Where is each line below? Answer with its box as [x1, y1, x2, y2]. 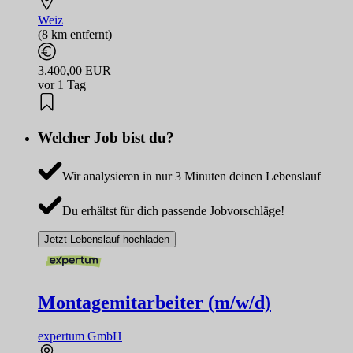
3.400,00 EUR [38, 64, 111, 78]
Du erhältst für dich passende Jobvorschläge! [61, 203, 284, 217]
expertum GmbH [38, 329, 122, 344]
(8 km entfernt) [38, 28, 112, 42]
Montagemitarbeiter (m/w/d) [38, 292, 271, 314]
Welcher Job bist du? [38, 128, 174, 146]
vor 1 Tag [38, 78, 86, 92]
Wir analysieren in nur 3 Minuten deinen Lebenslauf [61, 169, 321, 183]
